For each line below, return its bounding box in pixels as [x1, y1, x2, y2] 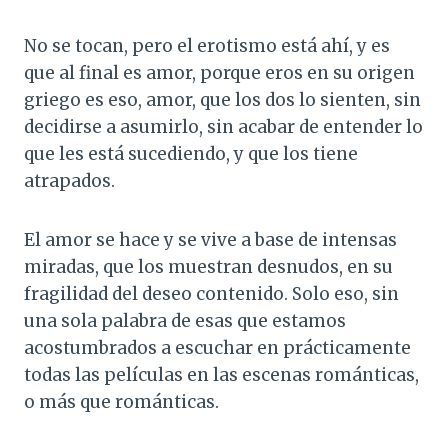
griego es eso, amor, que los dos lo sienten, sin [24, 89, 421, 112]
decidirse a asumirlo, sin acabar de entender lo [24, 116, 423, 139]
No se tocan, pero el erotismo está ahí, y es [24, 35, 390, 58]
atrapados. [24, 170, 115, 193]
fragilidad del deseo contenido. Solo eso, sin [24, 283, 399, 306]
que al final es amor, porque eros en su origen [24, 62, 415, 85]
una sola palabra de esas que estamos [24, 310, 346, 333]
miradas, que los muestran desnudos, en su [24, 256, 393, 279]
